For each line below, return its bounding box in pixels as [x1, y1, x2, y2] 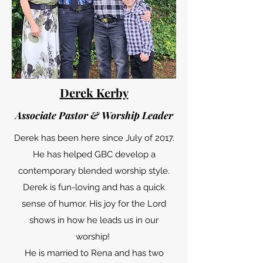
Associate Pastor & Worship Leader [15, 109, 173, 122]
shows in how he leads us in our [29, 215, 159, 225]
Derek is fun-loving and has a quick [23, 182, 165, 193]
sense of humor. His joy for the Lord [22, 198, 166, 209]
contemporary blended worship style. [18, 166, 170, 176]
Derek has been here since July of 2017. [14, 133, 174, 143]
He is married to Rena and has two [24, 248, 164, 258]
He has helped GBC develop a [32, 149, 156, 160]
